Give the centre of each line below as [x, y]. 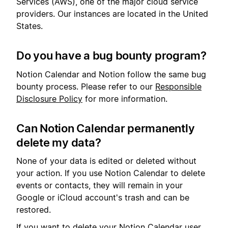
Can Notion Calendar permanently [106, 128]
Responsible [178, 86]
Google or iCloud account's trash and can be [103, 197]
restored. [34, 209]
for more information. [125, 98]
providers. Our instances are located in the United [112, 14]
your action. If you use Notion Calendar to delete [111, 173]
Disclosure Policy [49, 98]
